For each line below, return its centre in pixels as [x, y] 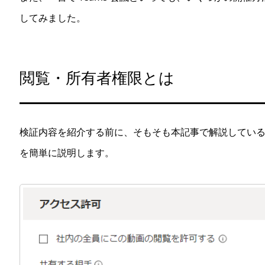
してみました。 [53, 18]
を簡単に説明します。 [67, 152]
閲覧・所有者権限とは [97, 78]
